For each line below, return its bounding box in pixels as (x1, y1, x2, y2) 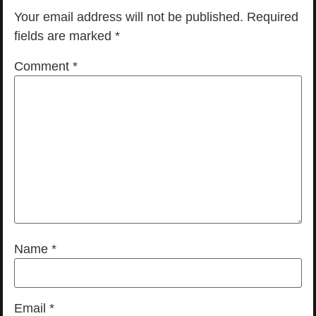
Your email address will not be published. (14, 10, 243, 25)
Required (247, 10, 298, 25)
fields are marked (14, 29, 115, 44)
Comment (14, 59, 73, 73)
